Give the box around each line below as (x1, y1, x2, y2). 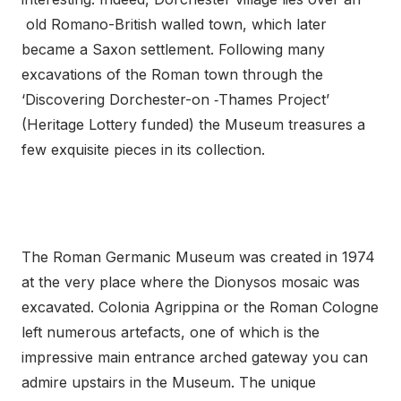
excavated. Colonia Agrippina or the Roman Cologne (21, 298, 379, 317)
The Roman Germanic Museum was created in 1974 (21, 248, 375, 267)
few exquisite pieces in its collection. (21, 141, 265, 159)
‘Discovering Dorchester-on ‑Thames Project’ (21, 90, 329, 109)
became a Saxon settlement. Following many (21, 40, 325, 59)
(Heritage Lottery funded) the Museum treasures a (21, 115, 365, 134)
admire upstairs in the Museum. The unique (21, 373, 316, 392)
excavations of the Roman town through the (21, 65, 323, 84)
